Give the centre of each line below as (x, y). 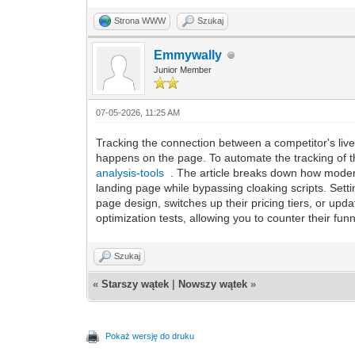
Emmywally (188, 55)
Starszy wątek (136, 284)
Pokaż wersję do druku (150, 336)
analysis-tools (130, 173)
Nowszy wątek (213, 284)
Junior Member (183, 70)
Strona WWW (140, 21)
